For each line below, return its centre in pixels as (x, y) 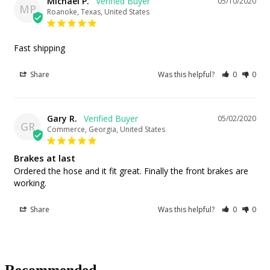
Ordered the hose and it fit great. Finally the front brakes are (131, 171)
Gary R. (62, 118)
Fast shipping (39, 48)
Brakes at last (45, 158)
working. (30, 183)
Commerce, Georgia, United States (106, 129)
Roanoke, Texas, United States (98, 11)
